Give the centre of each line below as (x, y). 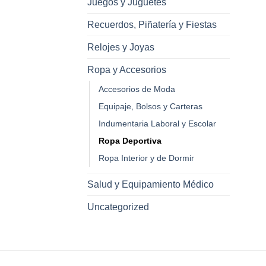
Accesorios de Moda (137, 89)
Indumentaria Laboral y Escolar (157, 123)
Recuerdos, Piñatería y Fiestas (152, 24)
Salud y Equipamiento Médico (151, 184)
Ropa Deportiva (130, 140)
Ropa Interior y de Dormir (146, 158)
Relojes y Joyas (121, 47)
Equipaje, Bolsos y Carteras (151, 106)
